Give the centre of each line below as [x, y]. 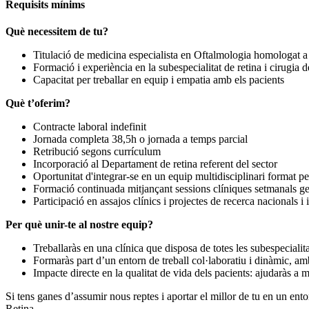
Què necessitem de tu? [57, 31]
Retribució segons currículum [97, 151]
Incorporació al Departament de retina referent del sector [155, 163]
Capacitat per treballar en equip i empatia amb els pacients [159, 79]
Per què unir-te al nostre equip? [79, 224]
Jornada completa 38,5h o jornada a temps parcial [140, 139]
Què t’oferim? [38, 103]
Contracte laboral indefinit [90, 126]
